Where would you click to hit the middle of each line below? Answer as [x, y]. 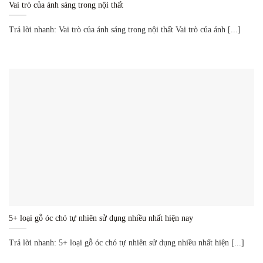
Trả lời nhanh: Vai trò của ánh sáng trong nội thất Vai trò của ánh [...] [125, 29]
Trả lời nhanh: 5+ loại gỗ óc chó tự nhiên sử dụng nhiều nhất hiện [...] [127, 243]
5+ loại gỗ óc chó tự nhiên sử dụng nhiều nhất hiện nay [101, 218]
